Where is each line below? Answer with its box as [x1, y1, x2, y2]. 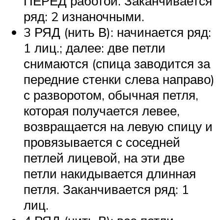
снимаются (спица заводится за [24, 55, 210, 71]
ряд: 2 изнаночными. [24, 8, 144, 24]
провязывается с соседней [24, 134, 180, 150]
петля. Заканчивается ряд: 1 [24, 181, 189, 197]
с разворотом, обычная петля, [24, 86, 198, 103]
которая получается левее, [24, 102, 180, 118]
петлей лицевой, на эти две [24, 149, 185, 165]
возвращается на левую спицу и [24, 118, 213, 134]
